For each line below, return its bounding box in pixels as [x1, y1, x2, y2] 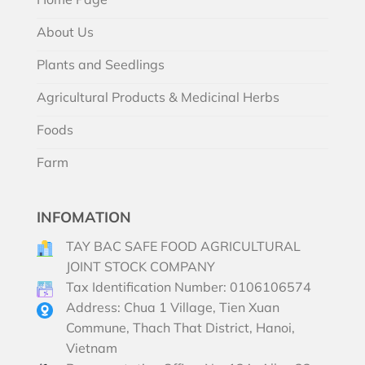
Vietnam [66, 340, 117, 357]
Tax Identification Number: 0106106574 [66, 278, 311, 295]
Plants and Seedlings [37, 56, 165, 73]
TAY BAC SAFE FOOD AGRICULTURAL [66, 237, 301, 254]
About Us [37, 24, 94, 41]
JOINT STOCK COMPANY [66, 257, 215, 275]
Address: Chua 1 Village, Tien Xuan [66, 299, 279, 316]
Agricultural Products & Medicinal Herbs [37, 89, 279, 106]
